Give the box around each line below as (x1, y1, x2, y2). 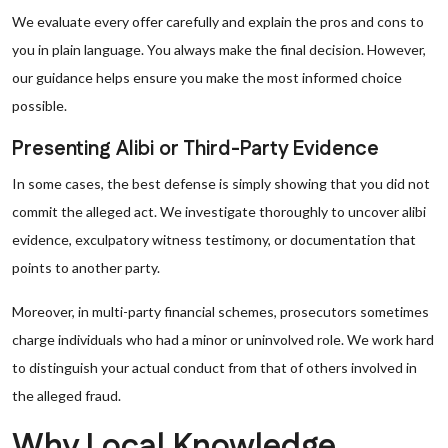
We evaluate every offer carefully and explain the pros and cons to (12, 13, 424, 30)
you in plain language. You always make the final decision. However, (12, 41, 426, 58)
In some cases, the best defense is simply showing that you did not (12, 175, 430, 192)
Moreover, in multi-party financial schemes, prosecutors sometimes (12, 303, 429, 320)
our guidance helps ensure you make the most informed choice (12, 69, 402, 86)
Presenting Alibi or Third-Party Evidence (12, 135, 379, 163)
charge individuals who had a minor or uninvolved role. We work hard (12, 331, 434, 348)
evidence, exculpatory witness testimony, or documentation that (12, 231, 416, 248)
